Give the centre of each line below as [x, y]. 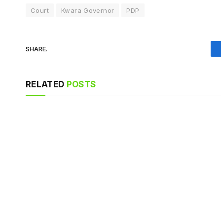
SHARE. [37, 49]
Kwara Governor [88, 11]
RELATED [46, 85]
